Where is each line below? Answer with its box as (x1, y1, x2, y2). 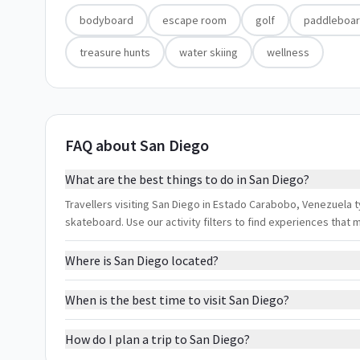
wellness (267, 45, 309, 59)
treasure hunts (80, 45, 150, 59)
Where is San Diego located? (65, 252, 219, 268)
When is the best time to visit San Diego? (65, 292, 289, 308)
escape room (162, 13, 227, 27)
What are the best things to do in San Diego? (65, 171, 309, 187)
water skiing (179, 45, 238, 59)
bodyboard (80, 13, 133, 27)
